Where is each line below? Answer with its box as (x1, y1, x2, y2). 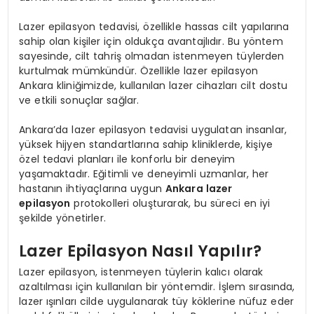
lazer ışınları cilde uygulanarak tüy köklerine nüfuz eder (19, 294, 294, 308)
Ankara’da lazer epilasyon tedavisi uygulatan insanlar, (19, 122, 287, 137)
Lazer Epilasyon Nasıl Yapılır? (19, 240, 261, 263)
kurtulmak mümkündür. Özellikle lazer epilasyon (19, 63, 259, 78)
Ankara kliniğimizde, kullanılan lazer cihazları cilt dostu (19, 78, 288, 93)
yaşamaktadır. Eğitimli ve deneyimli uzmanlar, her (19, 166, 269, 181)
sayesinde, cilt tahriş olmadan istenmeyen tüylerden (19, 48, 285, 63)
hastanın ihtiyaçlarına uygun (19, 181, 165, 196)
